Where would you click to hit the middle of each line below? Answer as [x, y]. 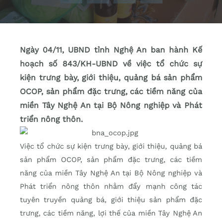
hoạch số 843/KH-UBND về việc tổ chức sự [111, 64]
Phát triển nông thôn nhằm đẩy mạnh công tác [111, 187]
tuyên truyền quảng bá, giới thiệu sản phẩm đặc [111, 200]
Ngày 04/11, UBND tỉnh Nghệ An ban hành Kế [111, 50]
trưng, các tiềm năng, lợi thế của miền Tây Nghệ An [111, 213]
